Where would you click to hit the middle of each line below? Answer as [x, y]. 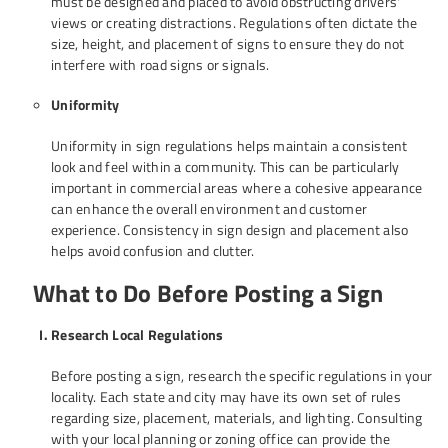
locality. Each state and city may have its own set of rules [226, 396]
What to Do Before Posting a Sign [208, 293]
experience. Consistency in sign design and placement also [230, 229]
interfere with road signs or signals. [160, 64]
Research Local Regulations [137, 334]
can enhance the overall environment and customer [209, 208]
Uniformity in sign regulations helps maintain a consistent [229, 145]
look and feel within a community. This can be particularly [225, 166]
